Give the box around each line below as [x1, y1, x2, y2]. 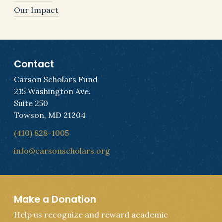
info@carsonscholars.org [13, 145, 110, 156]
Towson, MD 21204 [13, 110, 86, 120]
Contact [13, 56, 54, 71]
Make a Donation [13, 192, 96, 206]
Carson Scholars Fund [13, 74, 98, 84]
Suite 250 [13, 98, 48, 108]
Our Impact [13, 5, 58, 15]
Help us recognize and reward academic [13, 209, 168, 220]
